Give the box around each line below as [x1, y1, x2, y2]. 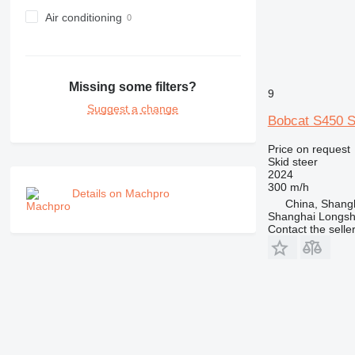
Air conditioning [44, 10, 122, 24]
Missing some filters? [69, 80, 197, 94]
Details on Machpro [71, 187, 170, 200]
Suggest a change [87, 102, 179, 116]
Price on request [267, 142, 350, 155]
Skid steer [267, 155, 318, 168]
